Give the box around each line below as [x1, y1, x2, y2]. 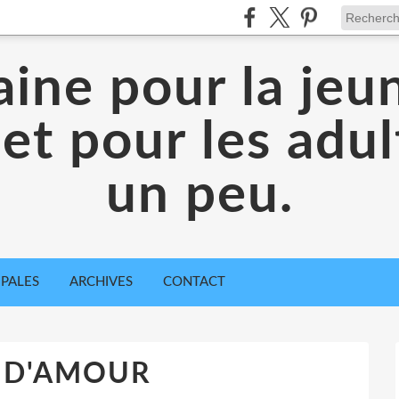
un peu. [105, 169, 294, 223]
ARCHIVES [69, 275, 133, 289]
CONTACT [163, 275, 225, 289]
